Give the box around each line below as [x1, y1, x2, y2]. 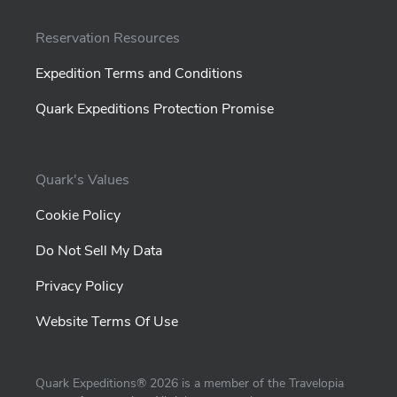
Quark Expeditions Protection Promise [35, 99, 274, 119]
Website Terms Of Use [35, 312, 178, 331]
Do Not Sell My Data [35, 241, 162, 261]
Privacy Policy [35, 276, 123, 296]
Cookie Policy [35, 206, 121, 225]
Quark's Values [35, 170, 129, 190]
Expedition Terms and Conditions [35, 64, 243, 83]
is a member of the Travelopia [178, 375, 344, 392]
